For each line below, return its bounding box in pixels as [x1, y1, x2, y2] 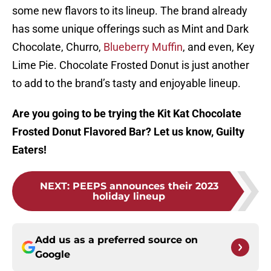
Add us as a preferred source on [35, 234, 198, 246]
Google [35, 249, 70, 261]
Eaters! [12, 143, 47, 157]
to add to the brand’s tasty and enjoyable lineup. [12, 77, 241, 90]
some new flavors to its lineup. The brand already [12, 4, 247, 18]
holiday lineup [93, 191, 165, 203]
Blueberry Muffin [103, 41, 183, 54]
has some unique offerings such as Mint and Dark [12, 22, 249, 36]
